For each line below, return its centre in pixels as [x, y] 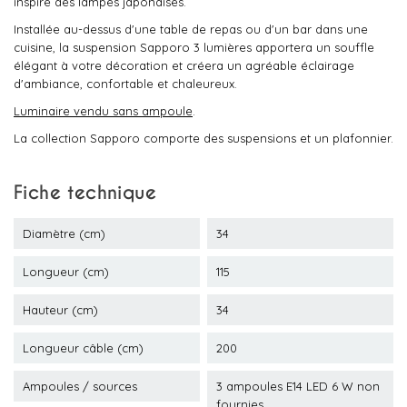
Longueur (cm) [66, 272]
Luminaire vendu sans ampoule [103, 111]
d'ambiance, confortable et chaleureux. [127, 84]
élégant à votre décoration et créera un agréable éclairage [184, 65]
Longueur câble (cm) [83, 348]
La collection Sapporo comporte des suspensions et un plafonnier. [203, 138]
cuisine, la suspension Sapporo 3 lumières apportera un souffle [194, 47]
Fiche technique [85, 193]
